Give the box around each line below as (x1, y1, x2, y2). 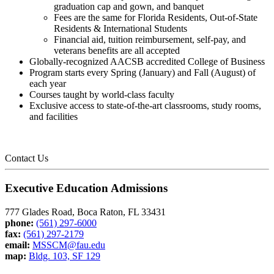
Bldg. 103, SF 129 (29, 250, 100, 261)
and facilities (29, 111, 78, 122)
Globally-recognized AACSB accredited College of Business (29, 56, 265, 67)
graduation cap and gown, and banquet (54, 1, 204, 12)
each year (29, 78, 66, 89)
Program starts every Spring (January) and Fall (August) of (29, 67, 256, 78)
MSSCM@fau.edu (32, 239, 105, 250)
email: (5, 239, 30, 250)
